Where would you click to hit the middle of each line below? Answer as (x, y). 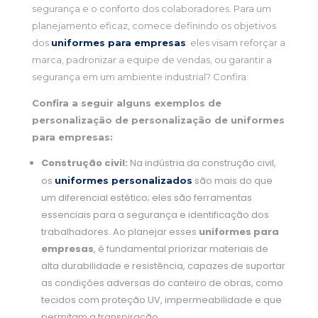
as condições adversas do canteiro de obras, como (162, 283)
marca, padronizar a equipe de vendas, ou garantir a (152, 60)
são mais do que (232, 181)
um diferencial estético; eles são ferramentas (146, 198)
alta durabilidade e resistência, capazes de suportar (163, 266)
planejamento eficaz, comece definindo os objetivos (154, 26)
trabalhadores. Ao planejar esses (120, 232)
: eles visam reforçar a (235, 43)
